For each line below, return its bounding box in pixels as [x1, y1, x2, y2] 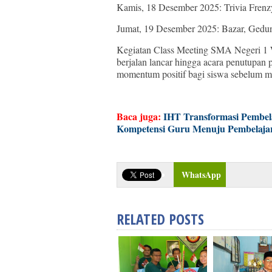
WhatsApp [182, 168, 221, 181]
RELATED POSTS [117, 209, 204, 229]
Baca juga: [117, 109, 163, 123]
